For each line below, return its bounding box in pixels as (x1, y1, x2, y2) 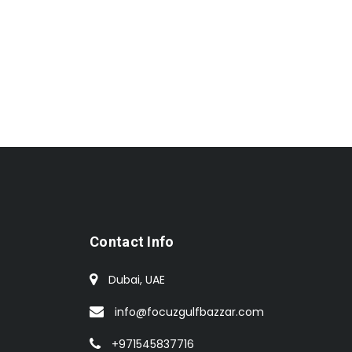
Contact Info (90, 233, 174, 250)
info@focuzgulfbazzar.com (115, 303, 264, 320)
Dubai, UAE (108, 271, 165, 288)
